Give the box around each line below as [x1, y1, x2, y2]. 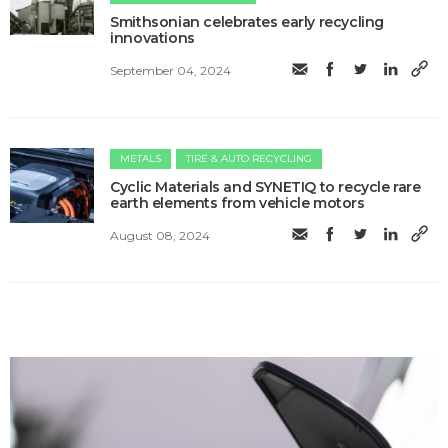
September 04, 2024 [110, 62, 232, 78]
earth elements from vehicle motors [110, 194, 365, 213]
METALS [120, 152, 162, 166]
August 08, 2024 [110, 227, 211, 243]
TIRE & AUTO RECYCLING [186, 152, 313, 166]
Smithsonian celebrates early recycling [110, 13, 385, 32]
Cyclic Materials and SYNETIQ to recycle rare [110, 178, 421, 197]
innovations [110, 29, 195, 48]
